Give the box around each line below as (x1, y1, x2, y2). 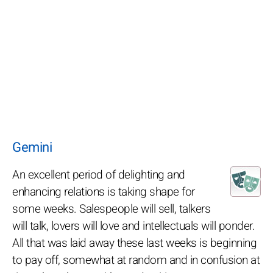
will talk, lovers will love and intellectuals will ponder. (12, 217, 255, 235)
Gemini (12, 137, 52, 157)
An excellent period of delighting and (12, 166, 185, 183)
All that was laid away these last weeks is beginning (12, 234, 257, 252)
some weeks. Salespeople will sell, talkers (12, 200, 210, 218)
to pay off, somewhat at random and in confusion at (12, 251, 260, 269)
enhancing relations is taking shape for (12, 183, 195, 200)
